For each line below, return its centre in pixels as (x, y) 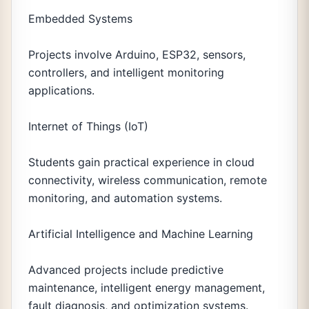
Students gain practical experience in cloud (141, 162)
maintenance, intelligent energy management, (147, 288)
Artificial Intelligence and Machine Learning (141, 234)
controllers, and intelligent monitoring (126, 72)
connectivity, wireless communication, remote (148, 180)
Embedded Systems (80, 19)
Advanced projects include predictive (126, 270)
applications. (61, 90)
